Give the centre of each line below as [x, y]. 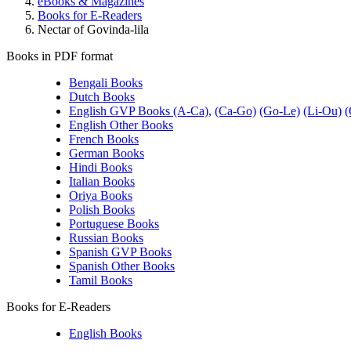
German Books [107, 153]
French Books [104, 139]
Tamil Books [101, 280]
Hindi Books [101, 167]
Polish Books [102, 210]
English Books [105, 333]
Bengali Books [106, 83]
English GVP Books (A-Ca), [140, 111]
